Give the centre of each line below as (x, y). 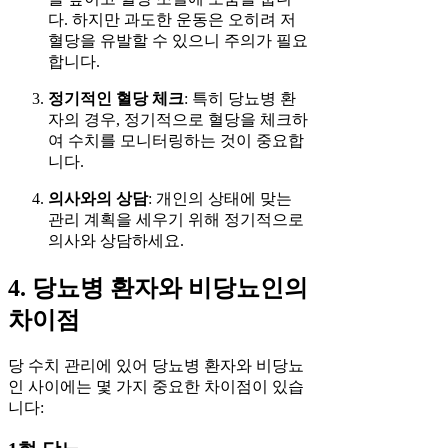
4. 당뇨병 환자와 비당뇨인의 (158, 287)
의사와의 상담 (98, 198)
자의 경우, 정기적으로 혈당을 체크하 (178, 119)
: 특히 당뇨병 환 (240, 98)
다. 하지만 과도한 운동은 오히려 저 (172, 19)
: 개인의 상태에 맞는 (220, 198)
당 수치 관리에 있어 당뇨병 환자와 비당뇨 (156, 365)
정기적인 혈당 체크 (116, 98)
